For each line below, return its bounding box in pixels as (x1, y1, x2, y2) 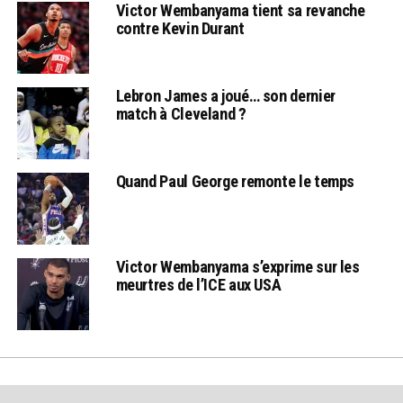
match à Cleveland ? (115, 103, 246, 123)
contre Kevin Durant (115, 18, 245, 38)
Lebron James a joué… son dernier (115, 85, 336, 105)
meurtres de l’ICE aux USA (115, 274, 282, 294)
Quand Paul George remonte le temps (115, 171, 355, 191)
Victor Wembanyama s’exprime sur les (115, 256, 360, 276)
